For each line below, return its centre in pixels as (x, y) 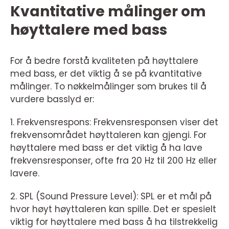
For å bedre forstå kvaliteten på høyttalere (104, 61)
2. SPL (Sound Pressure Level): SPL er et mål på (111, 197)
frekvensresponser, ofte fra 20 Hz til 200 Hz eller (113, 161)
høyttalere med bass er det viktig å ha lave (106, 148)
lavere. (25, 174)
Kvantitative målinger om (108, 12)
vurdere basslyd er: (52, 99)
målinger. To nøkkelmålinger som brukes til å (108, 87)
